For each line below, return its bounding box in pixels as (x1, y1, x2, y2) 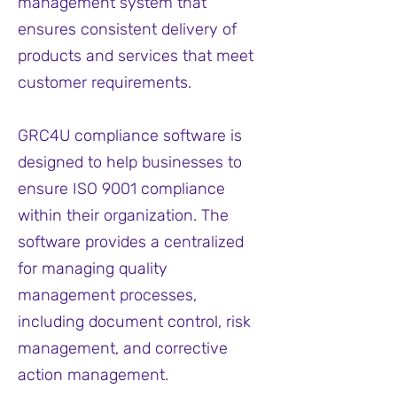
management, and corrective (18, 339, 228, 358)
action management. (18, 365, 168, 385)
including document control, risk (18, 312, 251, 331)
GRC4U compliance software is (18, 126, 242, 145)
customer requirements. (18, 73, 191, 92)
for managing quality (18, 259, 167, 278)
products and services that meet (18, 46, 253, 66)
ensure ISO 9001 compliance (18, 179, 225, 198)
